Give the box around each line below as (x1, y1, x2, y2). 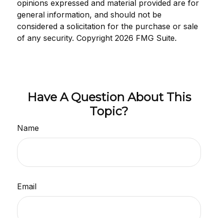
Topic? (90, 104, 128, 118)
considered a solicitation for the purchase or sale (17, 21, 198, 31)
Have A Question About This (27, 90, 191, 104)
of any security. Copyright (17, 33, 115, 43)
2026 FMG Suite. (115, 33, 177, 43)
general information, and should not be (17, 9, 162, 19)
